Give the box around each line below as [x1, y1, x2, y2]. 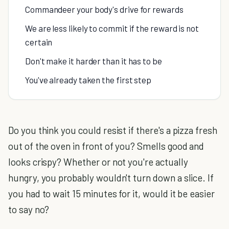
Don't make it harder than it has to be [25, 56, 162, 66]
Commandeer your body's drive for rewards [25, 4, 184, 14]
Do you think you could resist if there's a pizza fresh [8, 124, 217, 136]
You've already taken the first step [25, 75, 152, 85]
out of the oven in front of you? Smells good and [8, 140, 204, 152]
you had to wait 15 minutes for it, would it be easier [8, 188, 215, 199]
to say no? [8, 203, 50, 215]
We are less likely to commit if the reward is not [25, 23, 199, 33]
